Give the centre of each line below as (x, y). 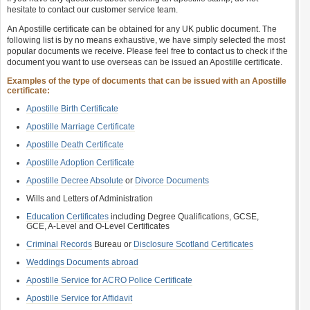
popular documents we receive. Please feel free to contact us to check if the (147, 51)
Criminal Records (59, 244)
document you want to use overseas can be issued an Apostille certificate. (145, 62)
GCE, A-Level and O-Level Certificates (98, 226)
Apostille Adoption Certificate (80, 163)
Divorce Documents (172, 181)
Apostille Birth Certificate (72, 109)
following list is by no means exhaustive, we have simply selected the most (146, 40)
